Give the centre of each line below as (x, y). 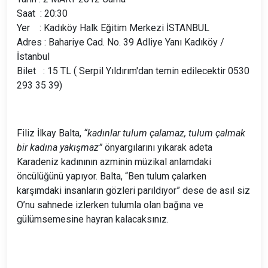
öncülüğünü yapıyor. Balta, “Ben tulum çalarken (112, 176)
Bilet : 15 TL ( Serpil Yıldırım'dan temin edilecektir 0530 (133, 71)
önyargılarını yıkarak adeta (157, 147)
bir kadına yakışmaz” (60, 147)
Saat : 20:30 (42, 13)
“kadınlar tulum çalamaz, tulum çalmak (165, 133)
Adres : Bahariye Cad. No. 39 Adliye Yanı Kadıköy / (121, 42)
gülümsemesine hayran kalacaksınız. (93, 219)
